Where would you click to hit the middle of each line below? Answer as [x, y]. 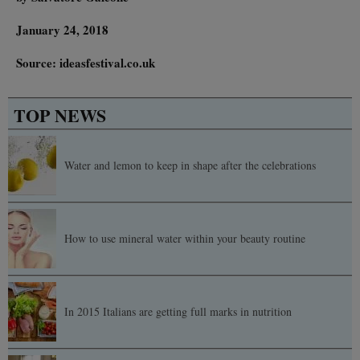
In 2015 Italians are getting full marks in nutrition [178, 312]
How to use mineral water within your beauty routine [185, 239]
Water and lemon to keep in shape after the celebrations [190, 166]
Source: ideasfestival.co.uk [86, 62]
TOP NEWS [60, 115]
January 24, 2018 [62, 29]
